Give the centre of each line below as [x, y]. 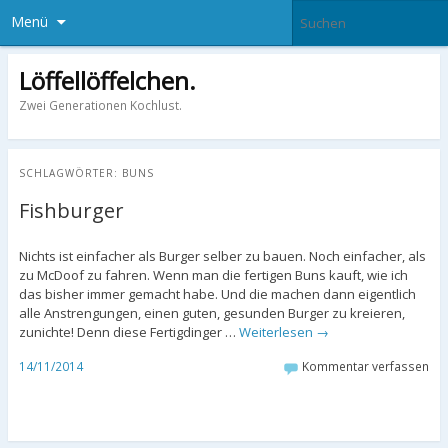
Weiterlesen [277, 332]
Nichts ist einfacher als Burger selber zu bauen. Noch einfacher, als [222, 256]
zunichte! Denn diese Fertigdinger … [128, 332]
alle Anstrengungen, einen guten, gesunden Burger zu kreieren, [211, 313]
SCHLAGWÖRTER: [70, 173]
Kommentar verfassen [366, 366]
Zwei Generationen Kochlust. [100, 105]
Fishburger [71, 211]
